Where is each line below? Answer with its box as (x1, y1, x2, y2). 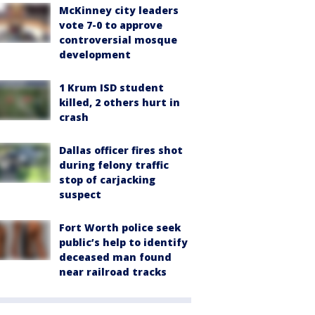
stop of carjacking (59, 173, 155, 187)
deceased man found (59, 250, 172, 264)
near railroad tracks (59, 265, 167, 279)
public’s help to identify (59, 236, 188, 250)
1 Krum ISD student (59, 81, 164, 95)
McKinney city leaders (59, 4, 179, 18)
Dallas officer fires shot (59, 143, 183, 157)
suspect (59, 188, 101, 202)
